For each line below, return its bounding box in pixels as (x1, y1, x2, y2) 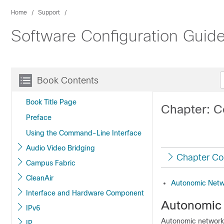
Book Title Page (26, 98, 76, 106)
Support (38, 9, 60, 16)
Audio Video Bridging (67, 144, 95, 152)
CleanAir (26, 174, 53, 182)
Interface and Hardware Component (72, 189, 144, 197)
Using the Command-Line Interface (26, 129, 141, 137)
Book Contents (37, 75, 98, 85)
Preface (26, 113, 51, 121)
